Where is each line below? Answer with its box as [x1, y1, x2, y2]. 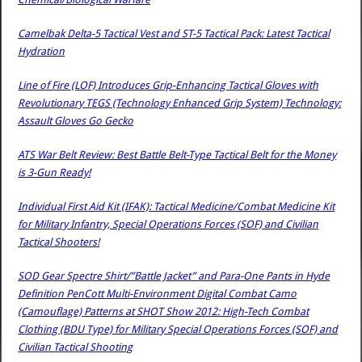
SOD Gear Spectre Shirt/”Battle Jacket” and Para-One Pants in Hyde [18, 269, 330, 282]
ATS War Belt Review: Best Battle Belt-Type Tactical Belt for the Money [18, 148, 337, 161]
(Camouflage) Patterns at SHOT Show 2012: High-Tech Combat [18, 305, 309, 318]
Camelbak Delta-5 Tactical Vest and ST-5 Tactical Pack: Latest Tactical [18, 27, 330, 40]
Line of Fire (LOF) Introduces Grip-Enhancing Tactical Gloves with [18, 78, 319, 91]
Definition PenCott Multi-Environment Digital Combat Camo [18, 287, 297, 300]
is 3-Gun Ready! [18, 166, 91, 179]
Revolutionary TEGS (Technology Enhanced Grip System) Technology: [18, 96, 342, 109]
